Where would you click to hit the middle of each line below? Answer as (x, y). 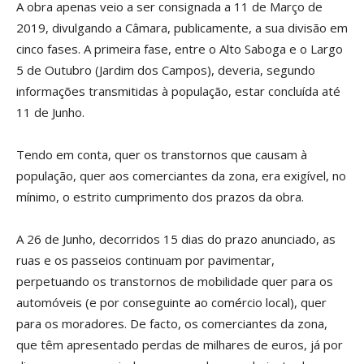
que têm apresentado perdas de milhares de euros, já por (180, 344)
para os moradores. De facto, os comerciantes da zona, (172, 323)
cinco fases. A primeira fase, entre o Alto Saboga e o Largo (180, 49)
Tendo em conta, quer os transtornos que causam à (162, 154)
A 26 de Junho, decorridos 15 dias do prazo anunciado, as (176, 239)
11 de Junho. (50, 112)
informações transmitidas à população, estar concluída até (178, 91)
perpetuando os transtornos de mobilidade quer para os (175, 281)
